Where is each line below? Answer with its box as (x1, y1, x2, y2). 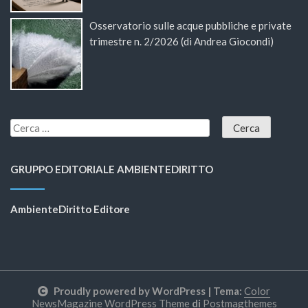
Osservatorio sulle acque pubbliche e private (89, 19, 291, 32)
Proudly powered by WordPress (52, 284, 208, 297)
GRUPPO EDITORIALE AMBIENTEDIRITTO (10, 162, 213, 175)
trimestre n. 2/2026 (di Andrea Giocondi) (89, 35, 274, 48)
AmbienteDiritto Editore (10, 202, 130, 215)
